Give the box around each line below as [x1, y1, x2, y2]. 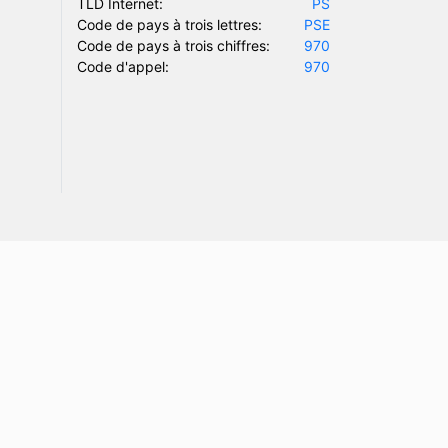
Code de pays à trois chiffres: [77, 36, 270, 54]
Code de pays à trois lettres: [77, 15, 262, 33]
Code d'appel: [77, 57, 169, 75]
